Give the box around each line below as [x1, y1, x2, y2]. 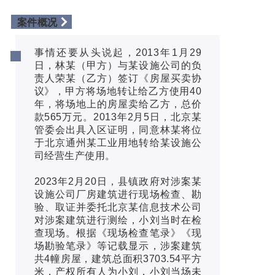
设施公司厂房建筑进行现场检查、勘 [34, 189, 202, 200]
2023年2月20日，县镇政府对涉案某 [34, 176, 202, 187]
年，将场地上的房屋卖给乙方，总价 [34, 99, 202, 110]
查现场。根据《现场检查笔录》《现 [34, 228, 202, 239]
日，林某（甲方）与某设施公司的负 [34, 60, 202, 71]
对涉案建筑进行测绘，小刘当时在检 [34, 215, 202, 226]
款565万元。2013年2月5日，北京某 [34, 112, 202, 123]
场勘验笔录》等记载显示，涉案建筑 [34, 241, 202, 252]
